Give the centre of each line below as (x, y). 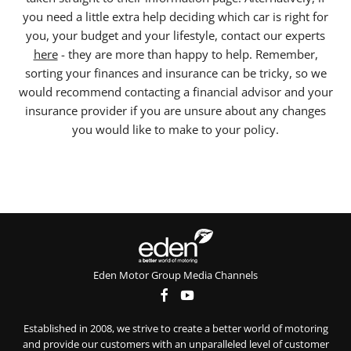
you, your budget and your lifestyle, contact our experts (175, 35)
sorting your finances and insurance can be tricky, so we (175, 72)
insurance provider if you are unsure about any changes (175, 110)
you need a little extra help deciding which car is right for (175, 16)
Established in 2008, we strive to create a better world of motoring (175, 329)
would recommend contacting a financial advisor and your (175, 91)
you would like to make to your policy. (175, 129)
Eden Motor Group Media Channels (175, 275)
